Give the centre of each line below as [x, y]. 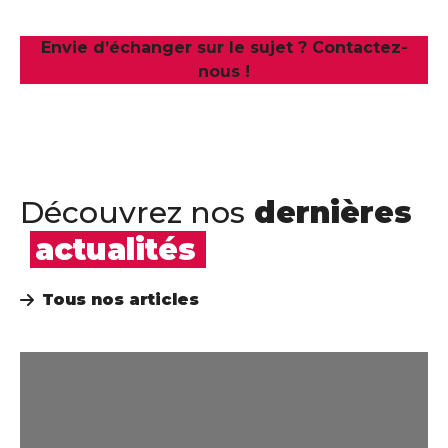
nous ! [224, 71]
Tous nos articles [120, 299]
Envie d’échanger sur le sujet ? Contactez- [224, 47]
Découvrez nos [132, 212]
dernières [328, 212]
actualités [115, 249]
